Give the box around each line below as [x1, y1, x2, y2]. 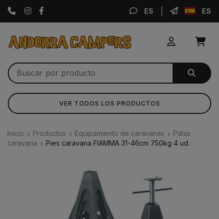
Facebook [44, 6, 78, 15]
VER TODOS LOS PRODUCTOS [59, 99, 160, 107]
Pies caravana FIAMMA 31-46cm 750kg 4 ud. [46, 138, 190, 147]
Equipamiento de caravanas [75, 129, 164, 137]
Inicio [7, 129, 24, 137]
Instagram [31, 6, 67, 15]
